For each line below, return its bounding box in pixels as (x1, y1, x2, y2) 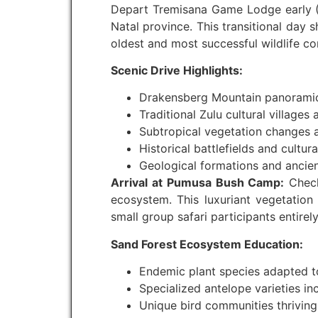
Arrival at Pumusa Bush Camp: (111, 175, 285, 190)
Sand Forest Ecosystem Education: (111, 236, 303, 251)
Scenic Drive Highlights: (111, 62, 243, 77)
